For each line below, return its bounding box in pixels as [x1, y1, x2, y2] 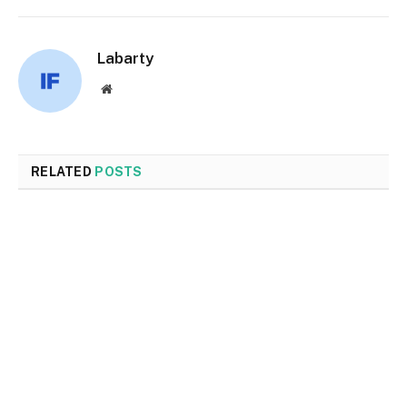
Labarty [97, 48, 154, 67]
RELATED [31, 164, 95, 179]
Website [111, 81, 152, 94]
